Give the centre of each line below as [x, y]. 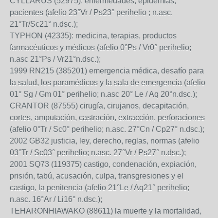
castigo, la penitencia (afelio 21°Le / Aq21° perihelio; [100, 188]
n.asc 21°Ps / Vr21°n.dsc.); [55, 59]
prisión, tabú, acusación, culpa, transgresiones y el [97, 176]
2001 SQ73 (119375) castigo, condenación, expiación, [103, 164]
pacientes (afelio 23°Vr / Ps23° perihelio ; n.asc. [91, 12]
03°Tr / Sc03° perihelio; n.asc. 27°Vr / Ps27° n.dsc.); [98, 153]
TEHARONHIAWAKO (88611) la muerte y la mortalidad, [106, 211]
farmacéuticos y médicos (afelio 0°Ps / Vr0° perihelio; [100, 47]
